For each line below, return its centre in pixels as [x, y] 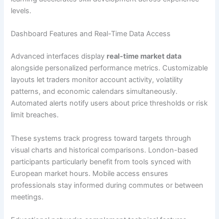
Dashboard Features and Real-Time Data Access [91, 34]
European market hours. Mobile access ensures [90, 173]
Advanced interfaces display [59, 56]
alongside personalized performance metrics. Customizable [109, 68]
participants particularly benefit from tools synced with [101, 162]
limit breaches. [35, 115]
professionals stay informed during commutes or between [107, 185]
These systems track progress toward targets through [101, 138]
